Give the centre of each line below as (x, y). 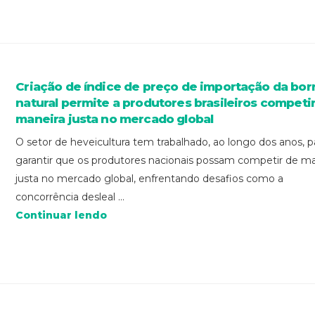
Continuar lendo (62, 216)
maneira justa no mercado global (115, 119)
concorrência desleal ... (70, 197)
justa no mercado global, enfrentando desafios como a (150, 179)
